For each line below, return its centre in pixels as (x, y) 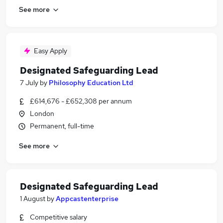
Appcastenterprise (87, 199)
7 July (29, 83)
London (42, 113)
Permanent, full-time (62, 126)
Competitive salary (58, 217)
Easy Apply (51, 51)
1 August (33, 199)
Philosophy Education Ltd (91, 83)
